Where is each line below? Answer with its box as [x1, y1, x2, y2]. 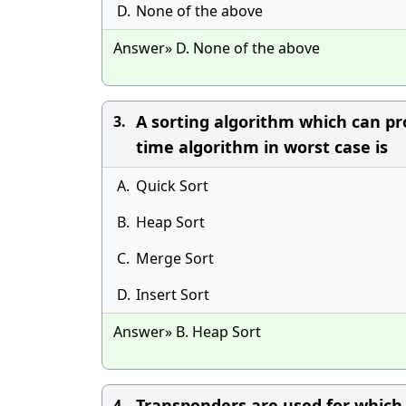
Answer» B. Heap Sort [113, 322, 261, 342]
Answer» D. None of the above [113, 38, 320, 58]
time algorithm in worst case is [136, 136, 388, 158]
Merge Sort [136, 248, 214, 268]
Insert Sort [136, 285, 209, 304]
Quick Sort [136, 176, 208, 196]
